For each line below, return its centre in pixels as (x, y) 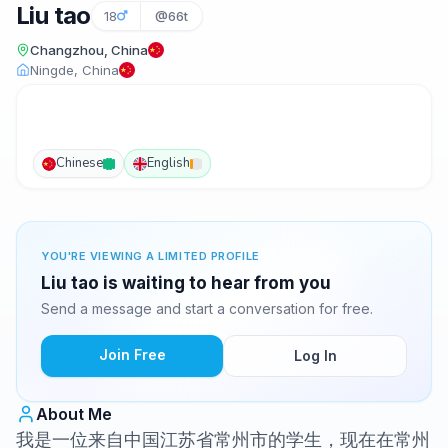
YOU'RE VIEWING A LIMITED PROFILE (150, 256)
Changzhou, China (89, 50)
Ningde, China (74, 70)
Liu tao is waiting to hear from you (186, 283)
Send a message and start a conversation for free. (207, 308)
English (168, 163)
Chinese (79, 163)
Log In (315, 355)
